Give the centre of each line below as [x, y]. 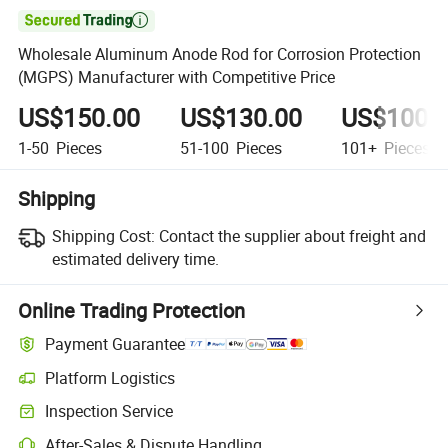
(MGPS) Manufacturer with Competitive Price [177, 77]
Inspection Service [109, 411]
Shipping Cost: [103, 235]
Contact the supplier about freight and [292, 235]
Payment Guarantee [115, 344]
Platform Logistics [110, 377]
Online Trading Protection [132, 310]
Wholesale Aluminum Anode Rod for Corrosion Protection [220, 54]
